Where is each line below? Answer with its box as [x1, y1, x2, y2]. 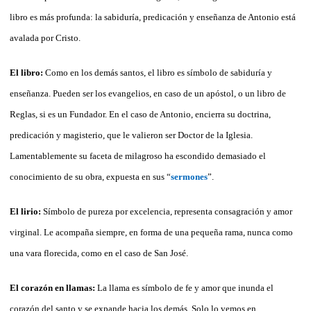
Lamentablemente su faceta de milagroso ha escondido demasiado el [10, 150, 266, 161]
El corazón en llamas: [10, 282, 97, 293]
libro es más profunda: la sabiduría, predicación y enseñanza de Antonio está [10, 11, 296, 22]
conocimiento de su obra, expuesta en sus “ [10, 171, 171, 182]
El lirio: [10, 205, 43, 217]
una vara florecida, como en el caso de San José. [10, 247, 188, 258]
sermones [171, 171, 208, 182]
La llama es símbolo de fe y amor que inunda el [97, 282, 274, 293]
